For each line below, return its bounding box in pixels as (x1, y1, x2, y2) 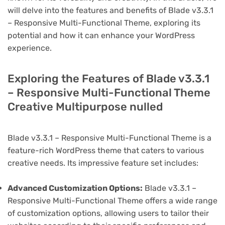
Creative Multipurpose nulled (8, 99, 163, 114)
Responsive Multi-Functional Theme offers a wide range (8, 195, 217, 205)
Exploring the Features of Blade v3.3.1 (8, 71, 209, 85)
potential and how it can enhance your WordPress (8, 30, 195, 40)
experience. (8, 43, 52, 53)
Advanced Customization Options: (8, 183, 143, 193)
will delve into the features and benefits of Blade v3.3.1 (8, 5, 213, 15)
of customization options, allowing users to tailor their (8, 208, 209, 218)
